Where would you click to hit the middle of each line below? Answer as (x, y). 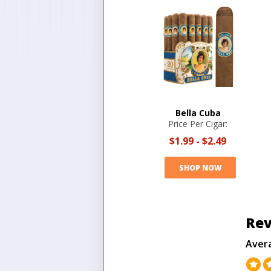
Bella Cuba (198, 113)
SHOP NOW (200, 168)
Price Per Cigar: (198, 124)
